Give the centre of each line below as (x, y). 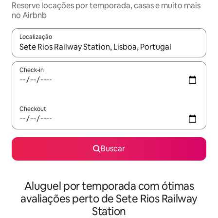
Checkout (33, 109)
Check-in (32, 70)
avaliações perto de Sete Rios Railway (109, 199)
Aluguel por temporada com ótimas (109, 186)
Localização (36, 37)
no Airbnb (29, 15)
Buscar (113, 149)
